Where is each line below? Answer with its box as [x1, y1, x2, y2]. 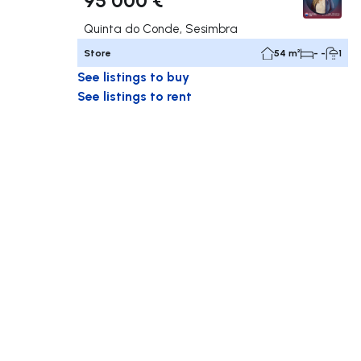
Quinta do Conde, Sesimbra [84, 21, 238, 37]
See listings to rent [77, 87, 192, 105]
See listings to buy [77, 68, 189, 85]
